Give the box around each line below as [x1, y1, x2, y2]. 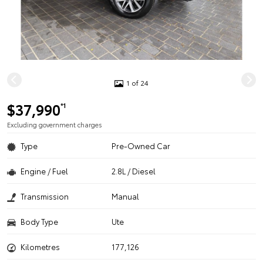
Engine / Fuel [21, 166, 68, 176]
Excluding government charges [7, 120, 102, 129]
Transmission [21, 191, 69, 201]
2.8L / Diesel [112, 166, 156, 176]
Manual [112, 191, 140, 201]
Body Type [21, 216, 58, 227]
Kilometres [21, 241, 60, 252]
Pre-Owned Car [112, 140, 171, 151]
